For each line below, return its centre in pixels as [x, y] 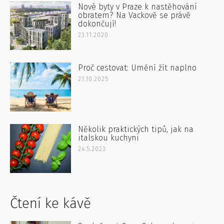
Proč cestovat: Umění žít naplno [137, 68]
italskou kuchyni [109, 138]
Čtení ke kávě [50, 203]
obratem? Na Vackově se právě [134, 15]
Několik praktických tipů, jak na [136, 129]
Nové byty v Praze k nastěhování [138, 6]
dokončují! [97, 23]
